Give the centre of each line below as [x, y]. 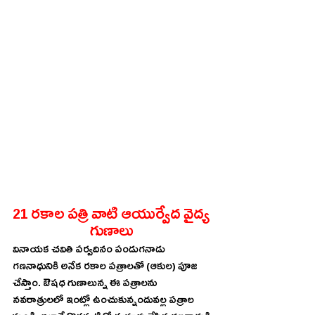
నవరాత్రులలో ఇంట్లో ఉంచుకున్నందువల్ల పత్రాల [104, 302]
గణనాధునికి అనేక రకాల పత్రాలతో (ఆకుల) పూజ [106, 268]
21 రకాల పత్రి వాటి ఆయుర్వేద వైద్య [112, 217]
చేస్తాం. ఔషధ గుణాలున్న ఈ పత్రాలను [86, 285]
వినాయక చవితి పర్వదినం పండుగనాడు [90, 251]
